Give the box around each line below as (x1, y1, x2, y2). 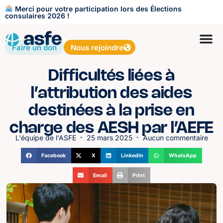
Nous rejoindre (71, 42, 123, 52)
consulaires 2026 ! (5, 11, 70, 20)
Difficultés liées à (48, 68, 175, 84)
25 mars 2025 (86, 133, 132, 142)
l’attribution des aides (31, 86, 192, 101)
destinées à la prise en (28, 103, 195, 118)
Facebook (41, 152, 66, 159)
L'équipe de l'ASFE (15, 133, 76, 142)
